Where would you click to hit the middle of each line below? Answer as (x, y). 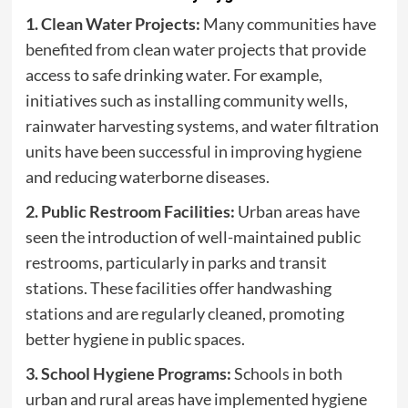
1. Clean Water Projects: (112, 24)
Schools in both (286, 374)
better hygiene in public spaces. (135, 339)
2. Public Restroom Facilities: (130, 212)
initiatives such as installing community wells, (186, 101)
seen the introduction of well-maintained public (193, 237)
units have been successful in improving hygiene (193, 152)
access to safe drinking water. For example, (173, 75)
